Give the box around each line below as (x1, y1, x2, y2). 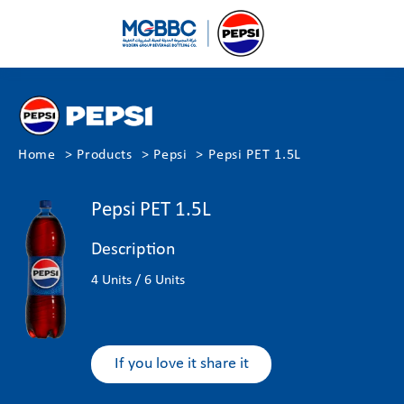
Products (77, 148, 133, 162)
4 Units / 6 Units (91, 273, 189, 288)
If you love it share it (114, 355, 249, 372)
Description (91, 241, 177, 259)
